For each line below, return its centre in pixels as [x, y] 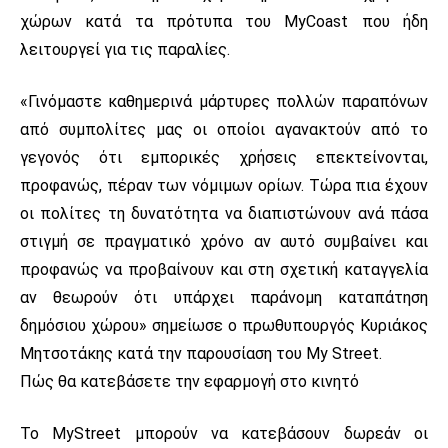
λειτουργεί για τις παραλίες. [125, 49]
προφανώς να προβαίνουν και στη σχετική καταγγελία [224, 269]
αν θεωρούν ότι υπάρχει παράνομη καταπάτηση [224, 297]
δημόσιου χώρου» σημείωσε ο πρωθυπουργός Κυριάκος [224, 325]
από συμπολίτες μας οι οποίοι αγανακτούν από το [224, 129]
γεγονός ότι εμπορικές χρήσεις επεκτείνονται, [224, 157]
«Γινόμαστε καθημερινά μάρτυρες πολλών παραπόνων [224, 101]
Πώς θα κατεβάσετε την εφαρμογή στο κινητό [189, 381]
